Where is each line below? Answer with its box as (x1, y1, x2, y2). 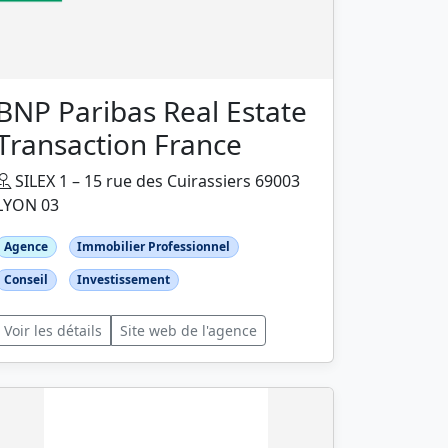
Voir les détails (4, 321, 102, 341)
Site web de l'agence (120, 321, 257, 341)
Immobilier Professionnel (77, 237, 231, 255)
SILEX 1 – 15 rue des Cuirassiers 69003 (11, 169, 300, 192)
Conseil (3, 270, 48, 288)
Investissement (77, 270, 171, 288)
